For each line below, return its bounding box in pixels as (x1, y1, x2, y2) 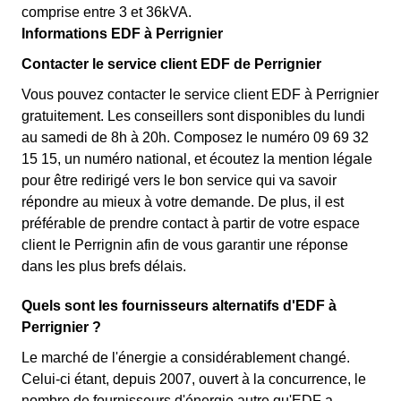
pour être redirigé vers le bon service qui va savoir (21, 173, 337, 188)
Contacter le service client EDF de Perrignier (21, 56, 321, 72)
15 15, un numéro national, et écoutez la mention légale (21, 151, 372, 166)
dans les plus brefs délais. (21, 259, 186, 274)
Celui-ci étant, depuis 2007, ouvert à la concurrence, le (21, 371, 366, 387)
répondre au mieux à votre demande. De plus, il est (21, 194, 344, 209)
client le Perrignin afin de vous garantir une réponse (21, 237, 348, 252)
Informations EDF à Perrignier (21, 26, 223, 41)
